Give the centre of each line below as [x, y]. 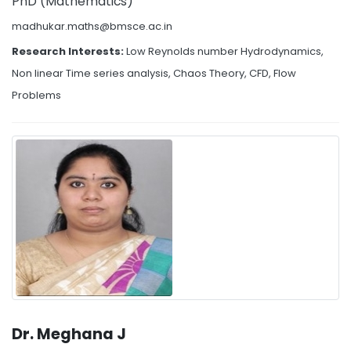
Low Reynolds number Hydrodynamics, [225, 51]
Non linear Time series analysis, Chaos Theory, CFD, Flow [154, 73]
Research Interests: [69, 51]
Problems [36, 95]
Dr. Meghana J [69, 334]
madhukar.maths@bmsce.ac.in [92, 26]
